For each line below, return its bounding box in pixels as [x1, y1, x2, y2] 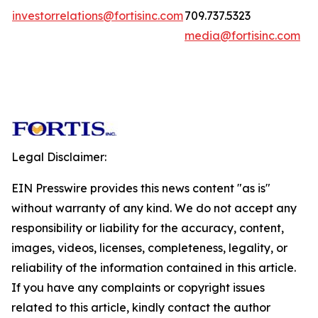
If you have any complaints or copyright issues [11, 280, 265, 295]
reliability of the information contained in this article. [11, 261, 296, 275]
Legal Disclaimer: [11, 150, 106, 164]
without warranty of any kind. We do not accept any [11, 201, 297, 215]
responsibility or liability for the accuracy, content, [11, 221, 284, 235]
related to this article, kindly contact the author [11, 300, 270, 314]
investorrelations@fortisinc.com [12, 9, 183, 23]
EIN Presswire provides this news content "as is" [11, 181, 270, 195]
